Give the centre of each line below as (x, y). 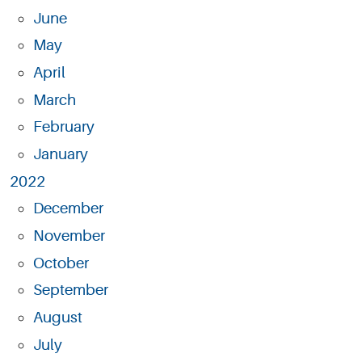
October (61, 263)
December (68, 209)
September (70, 290)
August (57, 317)
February (63, 127)
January (60, 154)
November (69, 236)
